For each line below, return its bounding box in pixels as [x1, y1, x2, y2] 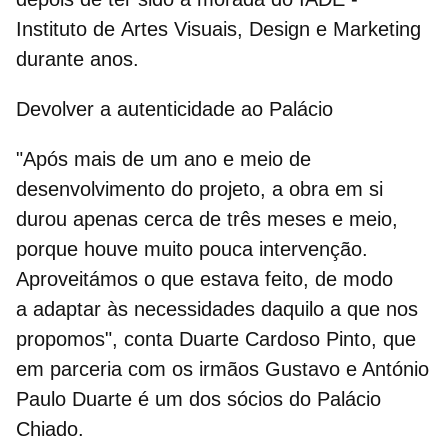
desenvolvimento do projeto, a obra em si [16, 177, 383, 200]
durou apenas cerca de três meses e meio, [16, 207, 398, 230]
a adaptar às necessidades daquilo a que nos [16, 297, 418, 320]
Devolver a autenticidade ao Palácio [16, 97, 333, 120]
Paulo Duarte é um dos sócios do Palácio [16, 387, 381, 410]
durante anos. [16, 47, 139, 70]
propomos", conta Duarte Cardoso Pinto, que [16, 327, 416, 350]
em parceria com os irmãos [16, 357, 265, 380]
